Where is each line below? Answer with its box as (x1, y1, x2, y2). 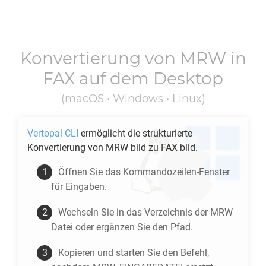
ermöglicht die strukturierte (78, 128, 192, 139)
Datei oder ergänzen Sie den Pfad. (51, 221, 193, 233)
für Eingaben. (51, 181, 107, 192)
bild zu (128, 142, 161, 153)
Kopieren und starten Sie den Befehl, (58, 247, 209, 258)
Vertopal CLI (27, 128, 78, 139)
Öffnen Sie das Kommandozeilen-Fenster (58, 166, 230, 178)
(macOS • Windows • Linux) (61, 92, 205, 105)
